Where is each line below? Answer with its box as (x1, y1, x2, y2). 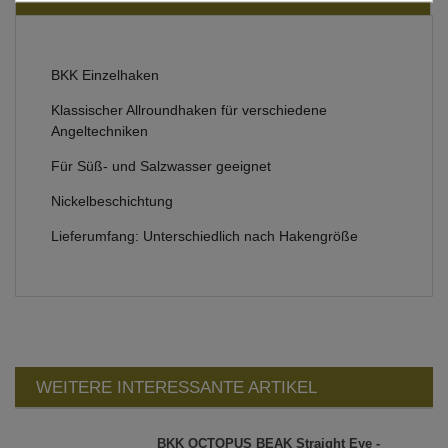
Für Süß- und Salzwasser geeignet (51, 157, 271, 174)
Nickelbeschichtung (51, 192, 173, 209)
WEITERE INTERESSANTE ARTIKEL (36, 377, 317, 397)
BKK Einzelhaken (51, 66, 159, 83)
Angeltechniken (51, 122, 148, 139)
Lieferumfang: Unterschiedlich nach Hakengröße (51, 227, 358, 244)
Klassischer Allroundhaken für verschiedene (51, 101, 327, 118)
